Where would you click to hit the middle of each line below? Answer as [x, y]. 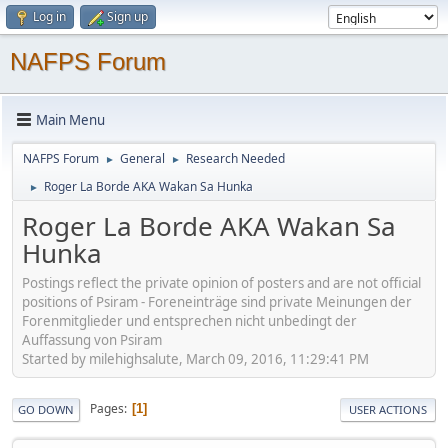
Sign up [127, 16]
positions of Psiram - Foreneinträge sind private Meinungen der [217, 301]
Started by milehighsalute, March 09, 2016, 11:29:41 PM [195, 358]
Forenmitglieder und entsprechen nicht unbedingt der [189, 320]
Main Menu [70, 119]
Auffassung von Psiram [92, 339]
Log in [49, 16]
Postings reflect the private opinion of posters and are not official [221, 282]
